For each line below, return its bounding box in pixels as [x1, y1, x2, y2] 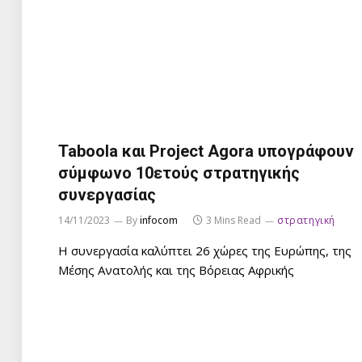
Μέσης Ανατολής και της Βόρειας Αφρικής [58, 261, 294, 278]
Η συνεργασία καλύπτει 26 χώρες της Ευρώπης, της [58, 242, 351, 259]
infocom [140, 213, 178, 227]
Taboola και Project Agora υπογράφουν [58, 141, 354, 161]
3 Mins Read [206, 213, 261, 227]
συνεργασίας [58, 184, 156, 204]
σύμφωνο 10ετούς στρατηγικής [58, 162, 300, 183]
